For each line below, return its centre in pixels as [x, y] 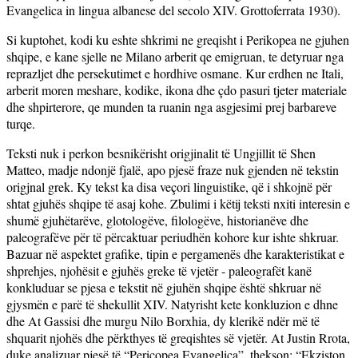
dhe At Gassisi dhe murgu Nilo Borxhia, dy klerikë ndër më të [163, 320]
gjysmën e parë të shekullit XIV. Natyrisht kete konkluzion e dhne [172, 304]
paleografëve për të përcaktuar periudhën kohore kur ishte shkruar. [173, 237]
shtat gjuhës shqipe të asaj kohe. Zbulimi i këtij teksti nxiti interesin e [178, 203]
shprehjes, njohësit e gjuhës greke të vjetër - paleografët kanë [159, 270]
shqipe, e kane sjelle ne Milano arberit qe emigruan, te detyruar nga [175, 56]
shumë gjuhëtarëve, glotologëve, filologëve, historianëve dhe [157, 220]
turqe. [21, 123]
